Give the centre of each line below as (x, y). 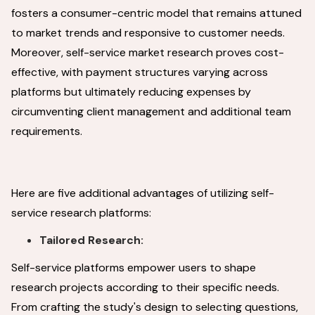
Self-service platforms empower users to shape (134, 268)
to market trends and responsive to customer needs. (148, 33)
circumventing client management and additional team (151, 111)
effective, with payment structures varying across (140, 72)
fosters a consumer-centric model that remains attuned (156, 13)
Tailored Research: (93, 240)
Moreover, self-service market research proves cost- (148, 52)
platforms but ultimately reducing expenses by (131, 92)
